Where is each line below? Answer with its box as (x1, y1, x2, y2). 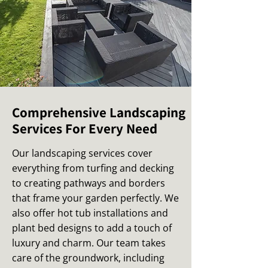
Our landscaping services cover (12, 147, 153, 160)
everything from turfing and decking (12, 162, 174, 175)
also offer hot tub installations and (12, 206, 168, 220)
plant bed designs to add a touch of (12, 221, 172, 234)
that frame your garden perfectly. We (12, 191, 179, 205)
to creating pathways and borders (12, 176, 165, 190)
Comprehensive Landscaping (12, 103, 185, 121)
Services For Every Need (12, 120, 157, 138)
